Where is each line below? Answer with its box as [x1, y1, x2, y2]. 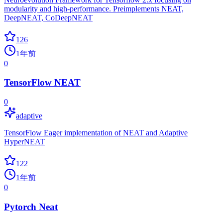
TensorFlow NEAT [4, 77, 81, 88]
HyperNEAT [4, 137, 45, 146]
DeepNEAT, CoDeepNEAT [4, 13, 93, 22]
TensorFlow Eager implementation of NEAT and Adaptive [4, 128, 188, 137]
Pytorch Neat [4, 201, 58, 212]
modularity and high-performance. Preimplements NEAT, [4, 4, 184, 13]
